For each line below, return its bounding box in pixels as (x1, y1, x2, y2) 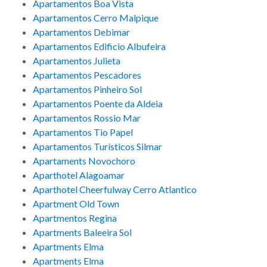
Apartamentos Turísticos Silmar (33, 141, 162, 153)
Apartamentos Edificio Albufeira (33, 41, 166, 52)
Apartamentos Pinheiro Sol (33, 83, 142, 95)
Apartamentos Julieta (33, 55, 120, 67)
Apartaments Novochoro (33, 155, 135, 167)
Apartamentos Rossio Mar (33, 112, 141, 124)
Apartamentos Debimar (33, 26, 130, 38)
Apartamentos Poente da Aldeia (33, 98, 163, 110)
